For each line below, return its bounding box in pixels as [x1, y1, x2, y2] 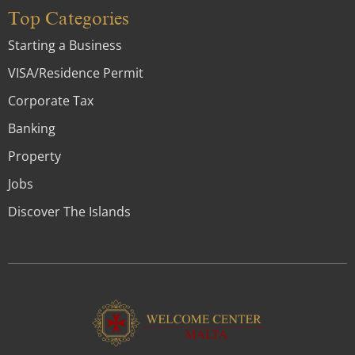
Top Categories [8, 8, 129, 29]
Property [8, 147, 61, 165]
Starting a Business [8, 36, 122, 54]
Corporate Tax [8, 91, 94, 109]
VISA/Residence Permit [8, 63, 143, 82]
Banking [8, 119, 55, 137]
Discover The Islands [8, 202, 131, 220]
